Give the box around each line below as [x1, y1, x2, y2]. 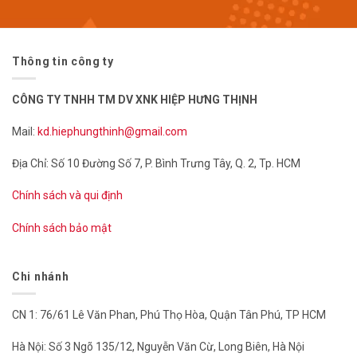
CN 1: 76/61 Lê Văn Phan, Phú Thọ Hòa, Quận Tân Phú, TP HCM [12, 308, 326, 322]
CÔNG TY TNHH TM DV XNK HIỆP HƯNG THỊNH [12, 92, 257, 106]
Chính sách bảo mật [12, 221, 112, 234]
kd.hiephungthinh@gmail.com [37, 125, 190, 139]
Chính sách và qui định [12, 189, 123, 202]
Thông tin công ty [12, 54, 114, 68]
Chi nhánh [12, 269, 69, 283]
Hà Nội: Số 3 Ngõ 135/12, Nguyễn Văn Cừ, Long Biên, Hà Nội [12, 340, 304, 354]
